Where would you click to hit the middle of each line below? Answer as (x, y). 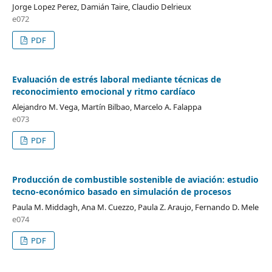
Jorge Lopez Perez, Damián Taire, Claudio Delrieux (101, 7)
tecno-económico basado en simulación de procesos (121, 192)
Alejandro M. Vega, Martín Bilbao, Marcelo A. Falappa (107, 107)
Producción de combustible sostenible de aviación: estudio (135, 180)
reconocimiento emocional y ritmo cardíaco (104, 92)
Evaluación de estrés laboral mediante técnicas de (116, 80)
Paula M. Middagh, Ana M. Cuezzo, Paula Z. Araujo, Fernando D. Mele (135, 207)
